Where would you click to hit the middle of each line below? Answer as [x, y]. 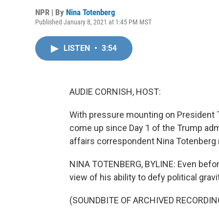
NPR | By [51, 12]
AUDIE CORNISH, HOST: [115, 92]
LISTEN [78, 48]
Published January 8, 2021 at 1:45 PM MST [93, 22]
